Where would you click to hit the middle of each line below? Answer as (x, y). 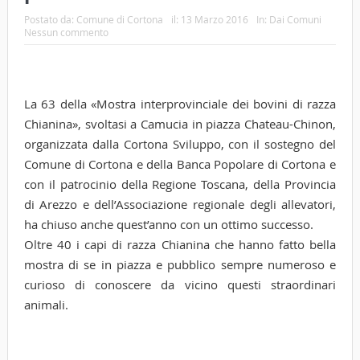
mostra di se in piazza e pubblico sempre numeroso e (180, 265)
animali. (46, 305)
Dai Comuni (295, 20)
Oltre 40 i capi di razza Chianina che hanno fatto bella (180, 245)
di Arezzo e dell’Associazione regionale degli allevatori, (180, 205)
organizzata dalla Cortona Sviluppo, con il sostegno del (180, 144)
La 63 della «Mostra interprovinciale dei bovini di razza (180, 104)
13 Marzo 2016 (214, 20)
